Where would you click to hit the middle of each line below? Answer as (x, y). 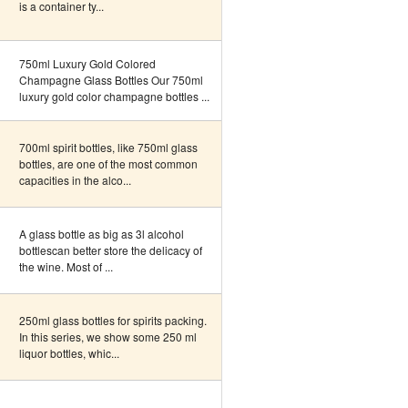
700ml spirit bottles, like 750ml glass (108, 147)
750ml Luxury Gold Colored (87, 63)
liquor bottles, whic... (69, 353)
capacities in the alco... (75, 180)
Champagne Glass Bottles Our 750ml (111, 80)
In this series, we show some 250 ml (108, 337)
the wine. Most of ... (66, 266)
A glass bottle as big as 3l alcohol (102, 234)
